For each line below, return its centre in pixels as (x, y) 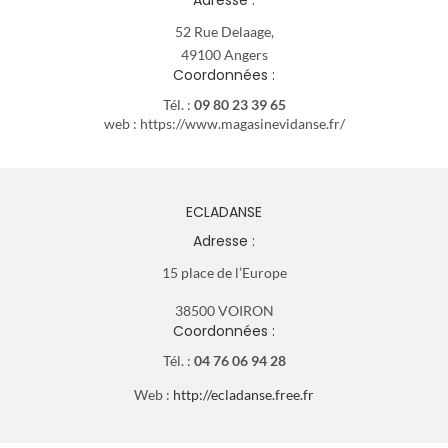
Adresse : (224, 240)
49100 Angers (224, 54)
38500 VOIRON (224, 310)
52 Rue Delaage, (224, 31)
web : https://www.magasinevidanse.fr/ (224, 123)
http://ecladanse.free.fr (243, 394)
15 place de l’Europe (224, 272)
